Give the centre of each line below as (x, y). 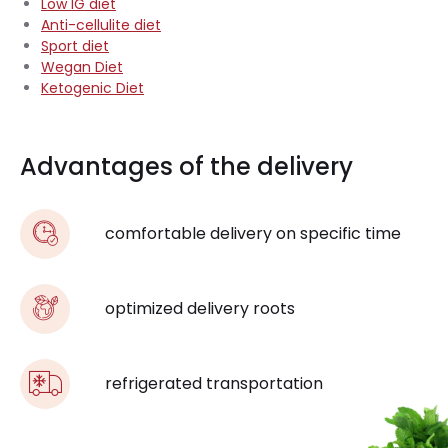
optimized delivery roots (200, 309)
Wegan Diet (82, 66)
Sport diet (75, 45)
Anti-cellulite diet (101, 24)
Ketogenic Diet (92, 87)
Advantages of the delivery (186, 166)
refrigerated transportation (214, 384)
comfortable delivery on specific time (253, 234)
